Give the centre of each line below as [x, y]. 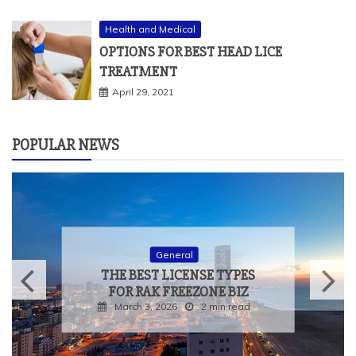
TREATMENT [138, 71]
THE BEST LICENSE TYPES [178, 275]
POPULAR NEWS [66, 145]
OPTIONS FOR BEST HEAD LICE [191, 51]
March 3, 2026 [146, 306]
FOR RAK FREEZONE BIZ [178, 291]
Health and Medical [150, 29]
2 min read [226, 306]
